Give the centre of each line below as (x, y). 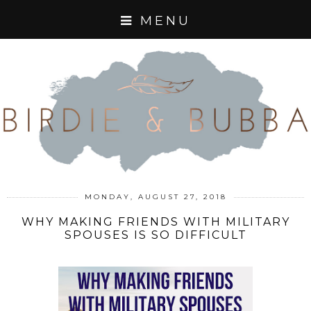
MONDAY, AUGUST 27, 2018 (155, 196)
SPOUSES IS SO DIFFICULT (155, 235)
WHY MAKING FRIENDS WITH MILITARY (155, 221)
